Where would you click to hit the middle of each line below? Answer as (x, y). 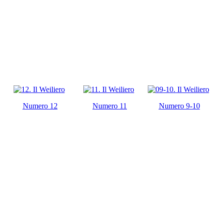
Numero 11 (110, 106)
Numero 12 (40, 106)
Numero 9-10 (179, 106)
